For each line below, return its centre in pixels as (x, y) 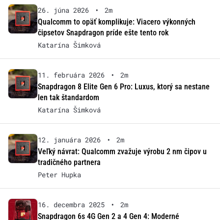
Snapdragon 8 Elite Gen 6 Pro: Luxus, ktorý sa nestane (124, 87)
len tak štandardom (68, 98)
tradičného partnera (69, 163)
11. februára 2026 (71, 75)
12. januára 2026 (69, 140)
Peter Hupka (59, 175)
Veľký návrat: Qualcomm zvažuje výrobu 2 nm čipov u (122, 152)
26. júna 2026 (63, 10)
